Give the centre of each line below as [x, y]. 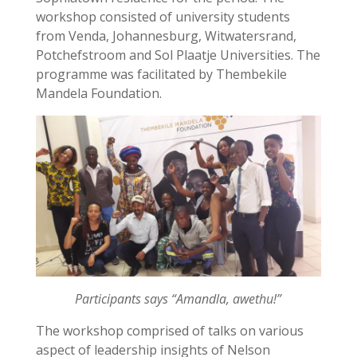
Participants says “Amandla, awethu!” [178, 298]
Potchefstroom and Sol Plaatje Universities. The [178, 55]
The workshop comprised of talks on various [169, 330]
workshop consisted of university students [163, 17]
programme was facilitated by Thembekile [161, 74]
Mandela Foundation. [98, 93]
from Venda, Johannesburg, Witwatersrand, [166, 36]
